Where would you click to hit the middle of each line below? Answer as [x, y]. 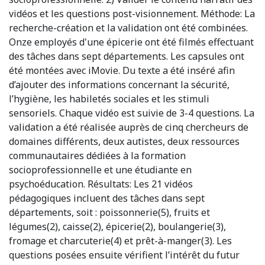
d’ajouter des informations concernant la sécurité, [119, 84]
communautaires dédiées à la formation [97, 155]
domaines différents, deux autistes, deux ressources [124, 141]
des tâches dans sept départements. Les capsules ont [127, 56]
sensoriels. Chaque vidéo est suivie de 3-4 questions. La [132, 113]
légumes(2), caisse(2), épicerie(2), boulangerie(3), [117, 226]
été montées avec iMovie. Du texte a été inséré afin [122, 70]
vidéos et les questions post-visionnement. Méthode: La [132, 13]
